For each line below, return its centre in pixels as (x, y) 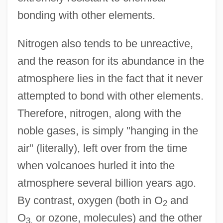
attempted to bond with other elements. (110, 96)
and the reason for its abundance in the (111, 61)
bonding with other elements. (86, 15)
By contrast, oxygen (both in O (90, 200)
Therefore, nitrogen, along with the (99, 113)
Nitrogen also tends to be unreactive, (105, 43)
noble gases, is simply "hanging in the (108, 130)
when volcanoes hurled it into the (96, 165)
